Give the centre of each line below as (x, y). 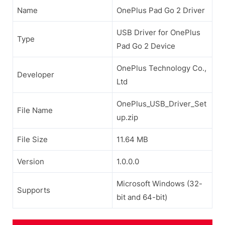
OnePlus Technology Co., (161, 68)
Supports (34, 190)
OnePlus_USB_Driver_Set (161, 103)
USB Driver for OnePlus (158, 32)
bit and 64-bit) (142, 197)
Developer (36, 74)
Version (31, 161)
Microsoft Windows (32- (159, 183)
